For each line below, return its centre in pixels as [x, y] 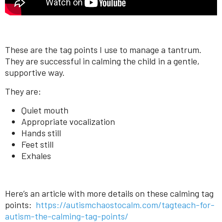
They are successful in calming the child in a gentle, [102, 61]
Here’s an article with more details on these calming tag [109, 193]
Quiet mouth [45, 110]
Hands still [41, 133]
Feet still [37, 144]
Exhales [36, 155]
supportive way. [35, 72]
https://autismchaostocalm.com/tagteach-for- [125, 204]
